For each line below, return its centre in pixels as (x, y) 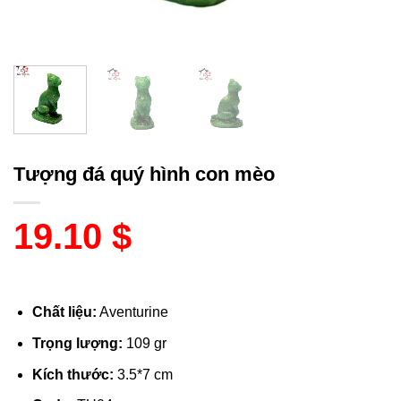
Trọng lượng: (77, 343)
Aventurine (132, 312)
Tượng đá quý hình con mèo (144, 175)
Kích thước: (73, 374)
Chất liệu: (64, 312)
